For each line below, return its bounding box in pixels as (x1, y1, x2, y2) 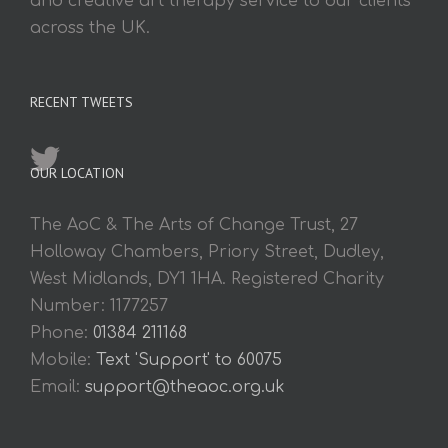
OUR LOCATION (30, 163, 124, 182)
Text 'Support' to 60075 (96, 350, 282, 369)
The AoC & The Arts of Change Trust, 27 (30, 215, 358, 234)
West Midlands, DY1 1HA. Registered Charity (30, 269, 384, 288)
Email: (30, 377, 85, 396)
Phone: (30, 323, 93, 342)
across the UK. (30, 18, 150, 37)
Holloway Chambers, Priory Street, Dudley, (30, 242, 384, 261)
